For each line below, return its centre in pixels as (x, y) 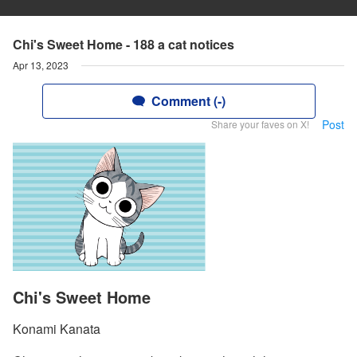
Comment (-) (188, 101)
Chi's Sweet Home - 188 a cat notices (124, 44)
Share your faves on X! (260, 124)
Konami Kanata (57, 329)
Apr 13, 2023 (41, 65)
